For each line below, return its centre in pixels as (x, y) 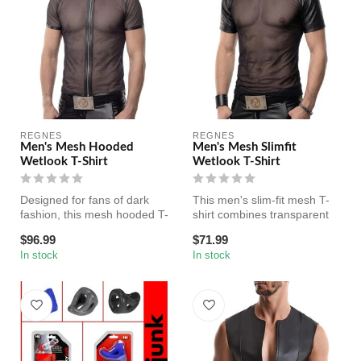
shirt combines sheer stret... (91, 229)
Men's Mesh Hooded (77, 147)
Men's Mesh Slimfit (245, 147)
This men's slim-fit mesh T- (261, 200)
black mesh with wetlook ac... (267, 229)
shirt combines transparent (261, 215)
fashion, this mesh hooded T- (94, 215)
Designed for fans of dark (85, 200)
